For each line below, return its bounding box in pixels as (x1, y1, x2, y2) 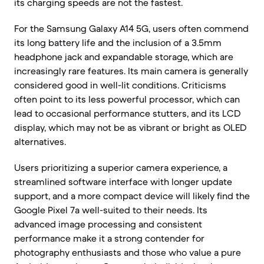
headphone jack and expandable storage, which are (14, 51, 233, 62)
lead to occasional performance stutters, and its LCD (14, 107, 240, 119)
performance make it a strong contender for (14, 232, 204, 244)
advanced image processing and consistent (14, 218, 202, 230)
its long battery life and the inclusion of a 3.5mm (14, 37, 222, 48)
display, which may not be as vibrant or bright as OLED (14, 121, 246, 133)
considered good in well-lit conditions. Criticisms (14, 79, 226, 91)
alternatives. (14, 136, 66, 147)
